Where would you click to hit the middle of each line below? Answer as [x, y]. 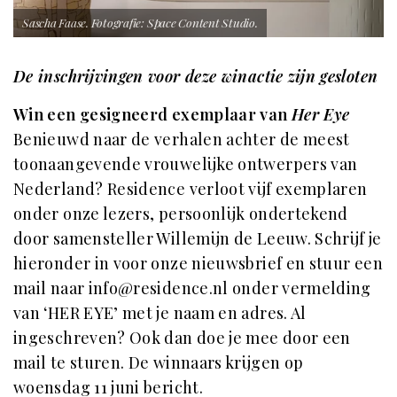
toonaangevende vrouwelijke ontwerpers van [186, 164]
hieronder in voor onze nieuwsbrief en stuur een [198, 264]
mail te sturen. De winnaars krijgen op [159, 363]
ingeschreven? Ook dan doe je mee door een [182, 338]
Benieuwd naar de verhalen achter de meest [182, 140]
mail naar [51, 288]
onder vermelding [300, 288]
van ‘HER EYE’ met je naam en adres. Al [160, 313]
